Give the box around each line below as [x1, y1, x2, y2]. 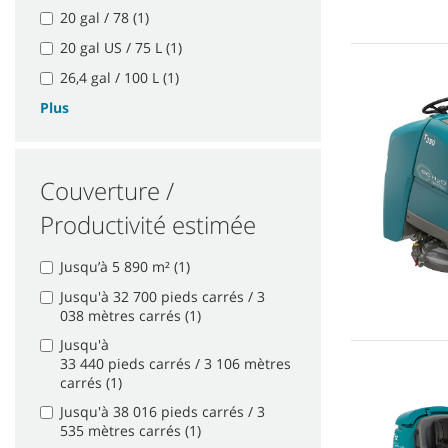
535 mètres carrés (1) [60, 421, 201, 441]
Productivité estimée [40, 208, 256, 242]
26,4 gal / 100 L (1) [60, 68, 179, 88]
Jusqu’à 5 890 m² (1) [60, 257, 190, 277]
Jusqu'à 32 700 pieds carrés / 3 [60, 287, 265, 307]
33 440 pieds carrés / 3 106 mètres [60, 354, 295, 374]
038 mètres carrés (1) [60, 306, 201, 326]
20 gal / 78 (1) [60, 8, 149, 28]
